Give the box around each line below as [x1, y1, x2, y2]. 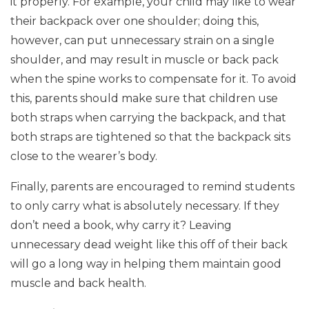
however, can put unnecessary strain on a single [10, 34, 275, 47]
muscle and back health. [10, 277, 146, 290]
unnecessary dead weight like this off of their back [10, 238, 288, 251]
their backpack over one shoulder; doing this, [10, 14, 259, 28]
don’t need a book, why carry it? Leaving [10, 219, 232, 232]
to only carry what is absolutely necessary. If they [10, 199, 279, 212]
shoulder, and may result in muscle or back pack [10, 53, 279, 66]
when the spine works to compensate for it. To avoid [10, 72, 297, 86]
